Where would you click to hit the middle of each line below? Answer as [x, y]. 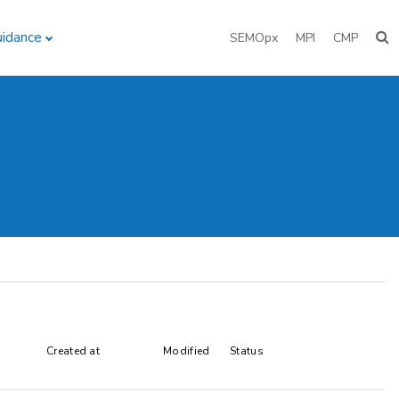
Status [247, 351]
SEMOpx [254, 38]
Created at [73, 351]
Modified [187, 351]
